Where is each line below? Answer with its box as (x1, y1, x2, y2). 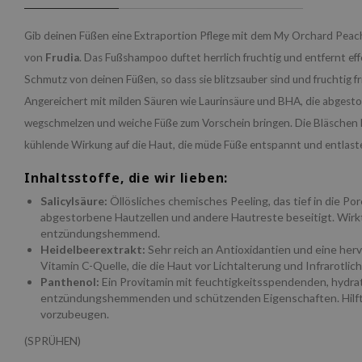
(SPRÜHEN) (24, 334, 81, 347)
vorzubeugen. (40, 306, 109, 321)
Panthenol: (40, 274, 99, 288)
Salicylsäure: (40, 193, 110, 208)
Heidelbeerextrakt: (40, 242, 145, 256)
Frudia (45, 50, 79, 64)
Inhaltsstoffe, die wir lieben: (24, 169, 229, 187)
